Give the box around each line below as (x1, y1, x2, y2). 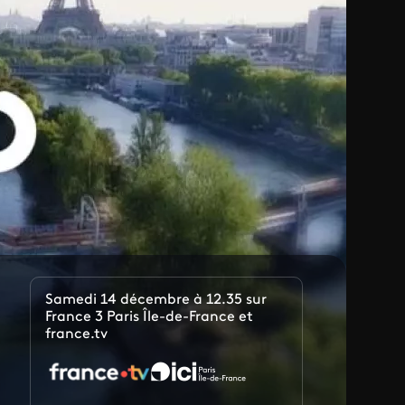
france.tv (45, 326, 108, 342)
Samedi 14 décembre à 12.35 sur (45, 292, 268, 307)
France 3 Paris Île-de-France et (45, 309, 254, 325)
